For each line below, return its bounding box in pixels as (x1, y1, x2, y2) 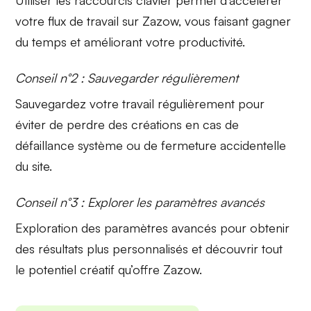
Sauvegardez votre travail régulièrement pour (15, 96, 265, 112)
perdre (67, 117, 106, 133)
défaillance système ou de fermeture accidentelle (15, 137, 287, 153)
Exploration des (15, 220, 105, 236)
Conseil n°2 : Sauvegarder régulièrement (15, 70, 239, 86)
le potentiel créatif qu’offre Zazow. (15, 262, 203, 278)
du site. (15, 158, 53, 174)
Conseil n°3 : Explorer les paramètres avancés (15, 194, 265, 210)
